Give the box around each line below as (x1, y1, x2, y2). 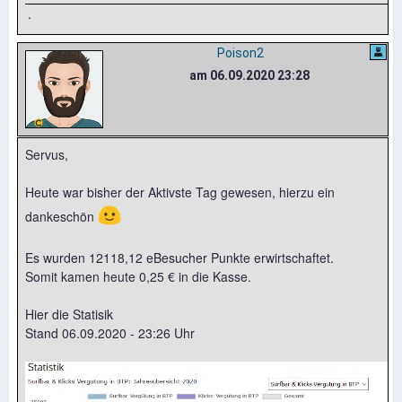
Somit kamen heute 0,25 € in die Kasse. (25, 267, 251, 286)
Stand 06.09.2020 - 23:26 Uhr (25, 324, 195, 343)
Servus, (25, 145, 68, 164)
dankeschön (25, 207, 98, 226)
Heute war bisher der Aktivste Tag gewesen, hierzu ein (25, 183, 335, 202)
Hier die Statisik (25, 305, 113, 324)
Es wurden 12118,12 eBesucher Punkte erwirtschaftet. (25, 249, 334, 267)
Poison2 (216, 46, 264, 61)
